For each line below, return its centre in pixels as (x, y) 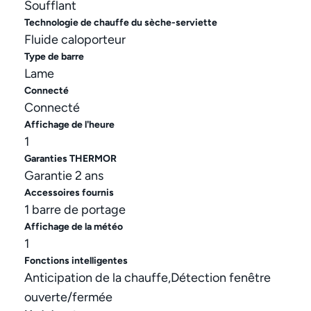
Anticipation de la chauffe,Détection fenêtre (148, 278)
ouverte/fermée (69, 297)
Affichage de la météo (74, 227)
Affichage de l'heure (70, 125)
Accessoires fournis (69, 193)
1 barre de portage (75, 210)
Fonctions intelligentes (76, 261)
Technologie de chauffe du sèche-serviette (121, 23)
